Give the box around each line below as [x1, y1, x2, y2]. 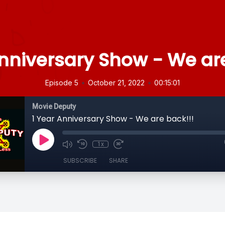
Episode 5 [45, 78, 78, 87]
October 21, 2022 [88, 78, 145, 87]
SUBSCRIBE [63, 156, 97, 165]
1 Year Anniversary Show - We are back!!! [32, 113, 194, 125]
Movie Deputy [32, 102, 76, 110]
